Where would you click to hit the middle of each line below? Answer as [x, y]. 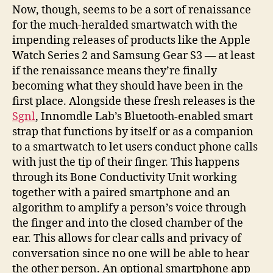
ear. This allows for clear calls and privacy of [127, 239]
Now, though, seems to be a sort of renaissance [132, 10]
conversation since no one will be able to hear [131, 254]
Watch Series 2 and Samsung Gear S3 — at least [133, 56]
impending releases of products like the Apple [131, 41]
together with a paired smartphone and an [121, 193]
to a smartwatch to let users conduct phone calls [135, 147]
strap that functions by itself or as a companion [133, 132]
